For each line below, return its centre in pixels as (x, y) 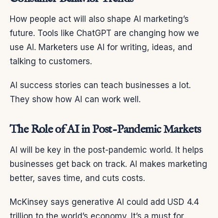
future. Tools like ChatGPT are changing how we (104, 33)
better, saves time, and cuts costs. (77, 178)
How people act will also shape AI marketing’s (99, 19)
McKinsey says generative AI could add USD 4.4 (104, 202)
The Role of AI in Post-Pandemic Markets (105, 129)
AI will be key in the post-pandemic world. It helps (107, 150)
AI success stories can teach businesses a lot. (100, 85)
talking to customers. (51, 61)
